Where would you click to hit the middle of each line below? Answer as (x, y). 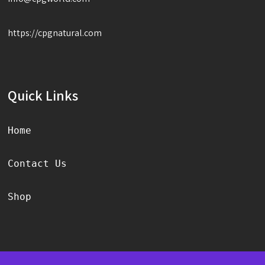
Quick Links (43, 96)
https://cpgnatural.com (55, 33)
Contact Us (38, 164)
